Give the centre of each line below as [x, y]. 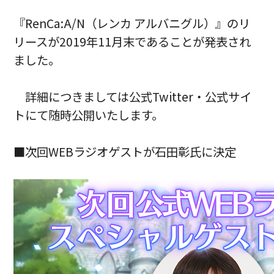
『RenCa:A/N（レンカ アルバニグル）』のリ [132, 24]
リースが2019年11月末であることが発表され [132, 42]
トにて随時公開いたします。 [89, 115]
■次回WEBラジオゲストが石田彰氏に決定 [125, 152]
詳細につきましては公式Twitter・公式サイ [139, 97]
